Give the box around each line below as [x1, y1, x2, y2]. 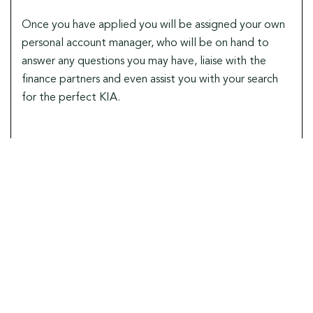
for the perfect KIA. [22, 92, 120, 103]
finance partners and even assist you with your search [22, 73, 278, 85]
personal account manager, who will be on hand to [22, 37, 269, 49]
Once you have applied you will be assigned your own [22, 19, 285, 31]
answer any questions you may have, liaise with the [22, 55, 266, 67]
